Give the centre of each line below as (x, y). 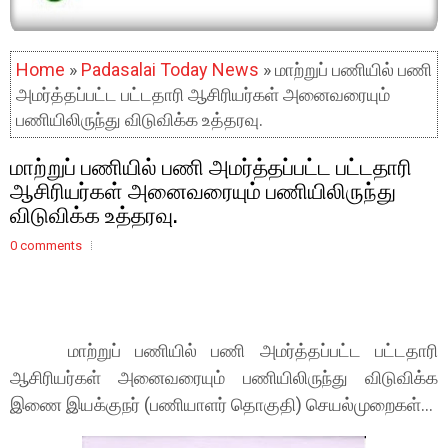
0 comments (46, 245)
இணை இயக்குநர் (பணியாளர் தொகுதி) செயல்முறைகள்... (221, 404)
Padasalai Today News (170, 69)
